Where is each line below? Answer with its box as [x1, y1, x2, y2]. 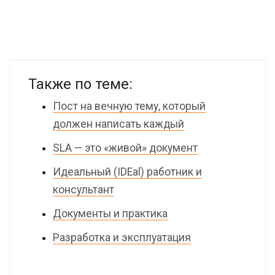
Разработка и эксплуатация [53, 231, 191, 244]
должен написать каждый [53, 118, 184, 130]
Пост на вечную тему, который [53, 100, 206, 112]
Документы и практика [53, 207, 168, 220]
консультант [53, 184, 114, 196]
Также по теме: [28, 76, 133, 93]
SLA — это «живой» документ [53, 142, 198, 154]
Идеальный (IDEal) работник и [53, 166, 202, 178]
